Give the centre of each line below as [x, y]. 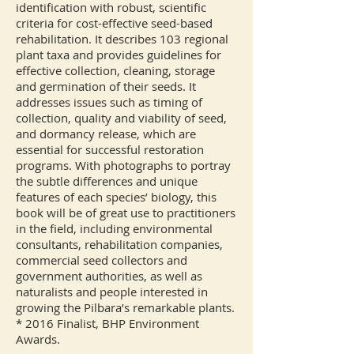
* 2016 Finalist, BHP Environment [107, 323]
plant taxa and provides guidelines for [119, 55]
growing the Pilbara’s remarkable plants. [125, 307]
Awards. [38, 339]
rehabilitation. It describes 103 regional [122, 39]
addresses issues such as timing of [109, 102]
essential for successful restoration [110, 149]
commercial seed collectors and [102, 260]
